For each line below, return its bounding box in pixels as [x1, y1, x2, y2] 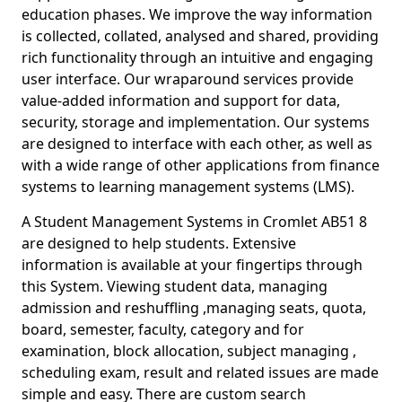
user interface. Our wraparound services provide [22, 69, 354, 89]
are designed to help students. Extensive [22, 233, 296, 253]
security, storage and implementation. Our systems [22, 112, 370, 132]
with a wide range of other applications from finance [22, 155, 380, 175]
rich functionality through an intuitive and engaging [22, 48, 373, 67]
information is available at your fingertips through [22, 255, 363, 275]
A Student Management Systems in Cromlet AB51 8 [22, 212, 367, 232]
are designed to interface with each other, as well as [22, 134, 372, 153]
